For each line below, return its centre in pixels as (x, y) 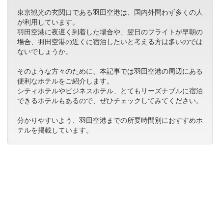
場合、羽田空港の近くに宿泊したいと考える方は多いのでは (110, 41)
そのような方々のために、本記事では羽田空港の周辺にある (110, 71)
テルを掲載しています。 (55, 130)
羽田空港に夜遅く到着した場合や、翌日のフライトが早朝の (110, 32)
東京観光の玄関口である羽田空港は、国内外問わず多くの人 (110, 12)
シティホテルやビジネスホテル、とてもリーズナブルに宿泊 (110, 91)
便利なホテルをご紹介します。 (65, 81)
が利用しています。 (48, 22)
